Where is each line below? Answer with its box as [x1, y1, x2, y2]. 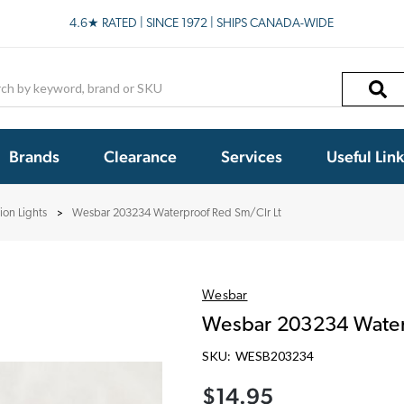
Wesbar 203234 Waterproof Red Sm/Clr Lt [72, 207, 281, 219]
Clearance [104, 146, 177, 166]
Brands [9, 146, 60, 166]
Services [221, 146, 282, 166]
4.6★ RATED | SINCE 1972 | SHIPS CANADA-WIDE [69, 16, 335, 31]
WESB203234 [234, 347, 314, 363]
